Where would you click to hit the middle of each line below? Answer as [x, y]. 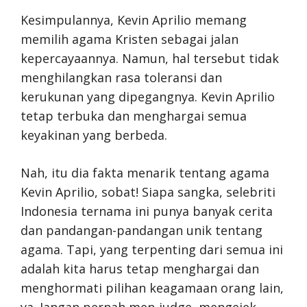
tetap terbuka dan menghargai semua [134, 115]
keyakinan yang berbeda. [94, 135]
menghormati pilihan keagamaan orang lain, [152, 287]
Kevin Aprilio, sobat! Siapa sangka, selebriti [148, 192]
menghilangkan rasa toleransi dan [121, 77]
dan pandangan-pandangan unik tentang [142, 230]
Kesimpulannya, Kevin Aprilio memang [134, 20]
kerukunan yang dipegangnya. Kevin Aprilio [148, 96]
